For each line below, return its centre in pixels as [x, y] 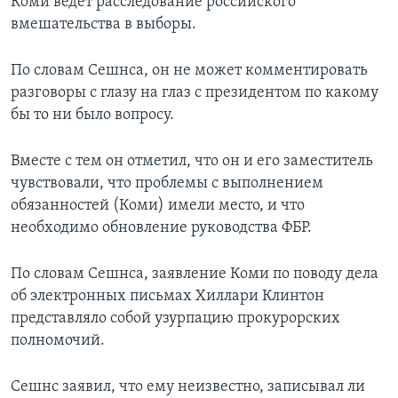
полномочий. [58, 340]
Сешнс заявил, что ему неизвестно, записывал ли [188, 386]
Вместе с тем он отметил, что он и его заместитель [192, 161]
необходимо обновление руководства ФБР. [161, 227]
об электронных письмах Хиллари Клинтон [167, 296]
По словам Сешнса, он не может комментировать [189, 70]
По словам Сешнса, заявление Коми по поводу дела [195, 274]
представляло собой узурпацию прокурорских [175, 318]
